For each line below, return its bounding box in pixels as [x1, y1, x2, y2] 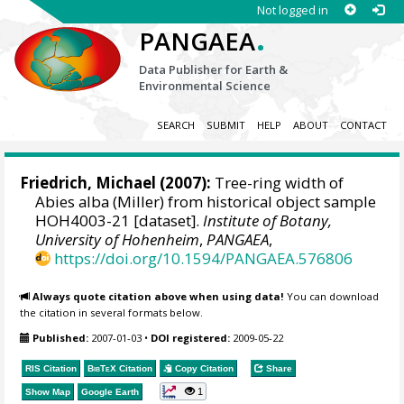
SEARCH [156, 118, 195, 133]
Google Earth [81, 386, 140, 397]
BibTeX [87, 363, 117, 373]
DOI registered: [151, 331, 231, 345]
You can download [284, 289, 380, 303]
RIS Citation [25, 363, 78, 373]
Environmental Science [139, 78, 271, 94]
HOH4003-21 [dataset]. [35, 210, 204, 232]
